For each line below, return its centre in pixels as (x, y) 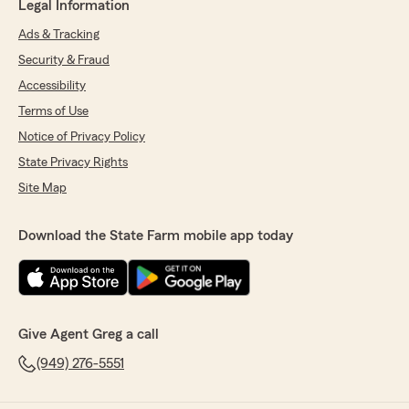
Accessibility (52, 86)
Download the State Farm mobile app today (156, 236)
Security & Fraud (64, 61)
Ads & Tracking (59, 35)
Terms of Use (53, 112)
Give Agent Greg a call (89, 335)
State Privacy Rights (73, 163)
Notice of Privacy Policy (82, 137)
